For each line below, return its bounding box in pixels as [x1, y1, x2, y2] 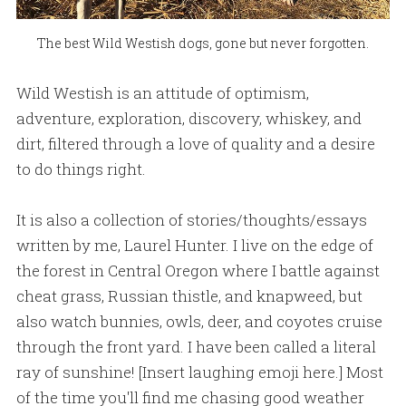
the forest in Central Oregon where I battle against [15, 259, 380, 281]
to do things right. [15, 158, 146, 179]
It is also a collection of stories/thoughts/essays [15, 208, 367, 230]
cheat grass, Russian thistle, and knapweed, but [15, 285, 362, 306]
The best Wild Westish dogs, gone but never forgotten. [37, 34, 369, 52]
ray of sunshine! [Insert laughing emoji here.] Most [15, 361, 383, 382]
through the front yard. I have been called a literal [15, 335, 376, 357]
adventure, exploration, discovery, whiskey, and [15, 107, 362, 129]
